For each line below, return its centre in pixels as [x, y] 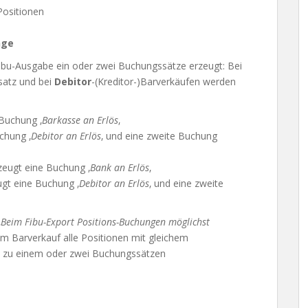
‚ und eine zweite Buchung [159, 136]
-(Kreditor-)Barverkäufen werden [164, 81]
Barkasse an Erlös [80, 120]
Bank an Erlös [120, 167]
